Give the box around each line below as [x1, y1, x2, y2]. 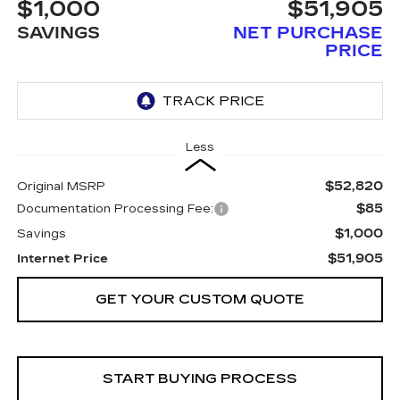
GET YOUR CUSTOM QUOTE [96, 291, 304, 308]
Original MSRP [16, 179, 105, 195]
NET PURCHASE [233, 23, 384, 44]
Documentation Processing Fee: [16, 202, 213, 217]
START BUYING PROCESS [103, 371, 297, 387]
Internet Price [16, 252, 108, 267]
